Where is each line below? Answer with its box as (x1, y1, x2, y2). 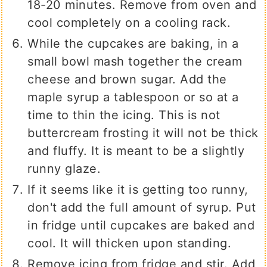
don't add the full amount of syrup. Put (27, 200, 256, 215)
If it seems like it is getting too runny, (27, 182, 249, 197)
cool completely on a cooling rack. (27, 15, 231, 30)
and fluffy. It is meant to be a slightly (27, 144, 245, 159)
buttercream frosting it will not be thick (27, 126, 259, 141)
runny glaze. (27, 162, 101, 176)
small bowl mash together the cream (27, 54, 243, 69)
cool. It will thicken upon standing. (27, 236, 232, 251)
